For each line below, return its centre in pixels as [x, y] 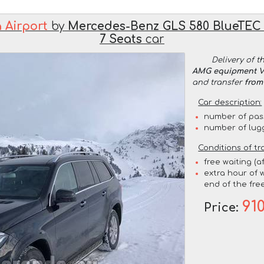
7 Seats [121, 39]
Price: [223, 208]
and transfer [219, 82]
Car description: [230, 102]
